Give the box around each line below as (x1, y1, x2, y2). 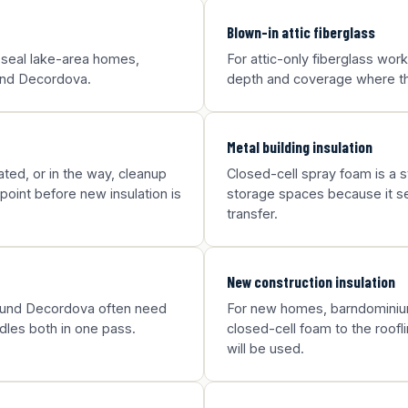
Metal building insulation (227, 138, 372, 156)
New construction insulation (227, 272, 395, 291)
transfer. (227, 206, 278, 221)
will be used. (227, 341, 304, 356)
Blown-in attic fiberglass (227, 23, 375, 41)
